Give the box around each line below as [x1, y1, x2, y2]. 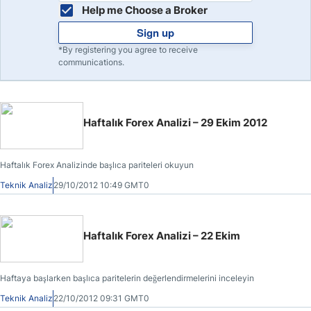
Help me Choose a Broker [82, 3, 208, 17]
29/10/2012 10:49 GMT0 [53, 180, 149, 190]
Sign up [137, 25, 174, 40]
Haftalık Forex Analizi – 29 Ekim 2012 [83, 116, 267, 129]
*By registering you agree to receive [58, 44, 198, 55]
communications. [58, 57, 124, 67]
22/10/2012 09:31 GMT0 [53, 293, 149, 303]
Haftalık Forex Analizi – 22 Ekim [83, 229, 240, 242]
